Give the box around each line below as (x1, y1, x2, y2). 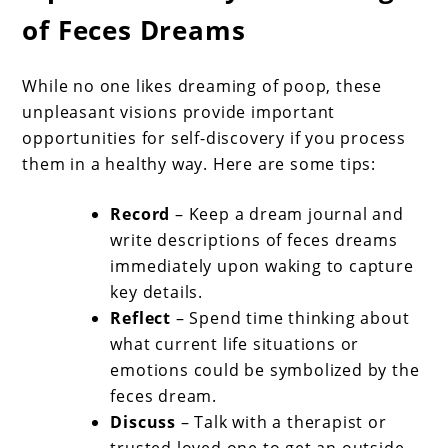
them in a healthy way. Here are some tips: (22, 152, 377, 175)
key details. (110, 280, 204, 303)
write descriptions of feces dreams (110, 228, 398, 251)
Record (110, 202, 171, 225)
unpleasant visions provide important (22, 100, 336, 123)
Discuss (110, 410, 177, 433)
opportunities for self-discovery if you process (22, 126, 407, 149)
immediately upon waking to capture (110, 254, 414, 277)
